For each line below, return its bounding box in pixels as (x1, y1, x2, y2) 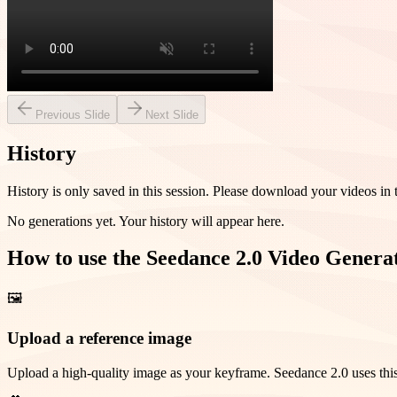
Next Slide (145, 107, 198, 121)
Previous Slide (35, 107, 110, 121)
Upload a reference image (7, 329, 191, 348)
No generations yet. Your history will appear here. (7, 213, 284, 229)
